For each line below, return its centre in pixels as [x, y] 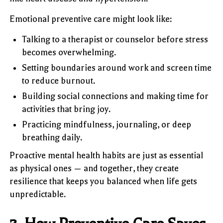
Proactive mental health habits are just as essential [107, 155]
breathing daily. [52, 137]
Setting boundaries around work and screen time [117, 67]
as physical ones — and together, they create [94, 168]
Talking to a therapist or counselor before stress [115, 39]
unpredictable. [38, 194]
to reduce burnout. [59, 80]
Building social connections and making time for [115, 96]
